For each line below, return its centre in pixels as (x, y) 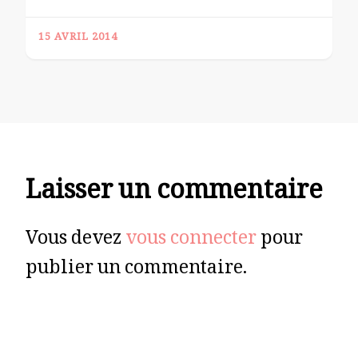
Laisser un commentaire (174, 194)
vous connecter (191, 241)
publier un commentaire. (136, 270)
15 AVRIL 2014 (78, 38)
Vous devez (76, 241)
